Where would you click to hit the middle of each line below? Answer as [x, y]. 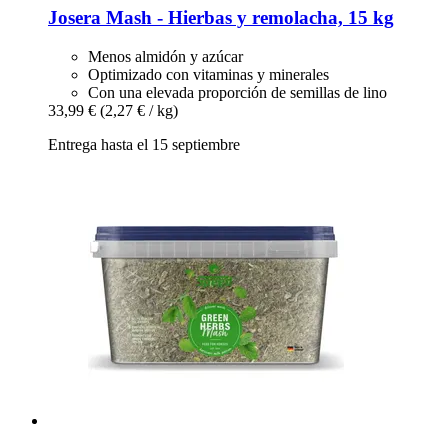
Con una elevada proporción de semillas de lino [237, 93]
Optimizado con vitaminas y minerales [208, 75]
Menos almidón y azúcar [165, 57]
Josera [74, 18]
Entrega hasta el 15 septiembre [144, 145]
